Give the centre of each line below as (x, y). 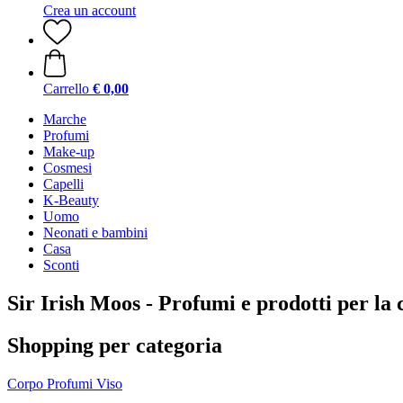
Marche (65, 119)
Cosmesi (67, 168)
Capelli (63, 184)
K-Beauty (71, 200)
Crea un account (90, 10)
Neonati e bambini (95, 233)
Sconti (61, 265)
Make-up (69, 152)
